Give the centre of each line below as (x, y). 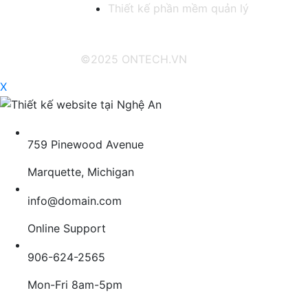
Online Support (67, 229)
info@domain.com (75, 201)
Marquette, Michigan (81, 172)
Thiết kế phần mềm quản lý (178, 9)
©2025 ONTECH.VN (134, 59)
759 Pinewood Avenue (86, 145)
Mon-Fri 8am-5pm (75, 285)
